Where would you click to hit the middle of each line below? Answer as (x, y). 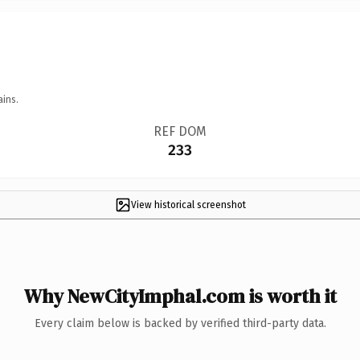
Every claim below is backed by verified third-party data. (180, 323)
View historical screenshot (188, 205)
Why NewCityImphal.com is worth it (180, 296)
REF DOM (180, 131)
